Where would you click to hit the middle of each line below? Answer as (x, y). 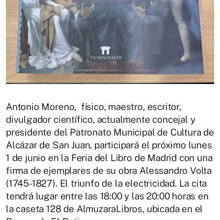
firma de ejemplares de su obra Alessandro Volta (109, 171)
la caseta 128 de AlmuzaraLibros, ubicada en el (105, 209)
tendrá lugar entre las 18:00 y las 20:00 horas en (107, 196)
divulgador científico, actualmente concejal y (101, 120)
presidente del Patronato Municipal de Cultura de (110, 132)
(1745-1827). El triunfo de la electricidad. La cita (107, 183)
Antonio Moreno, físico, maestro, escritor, (94, 107)
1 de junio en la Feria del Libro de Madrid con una (109, 158)
